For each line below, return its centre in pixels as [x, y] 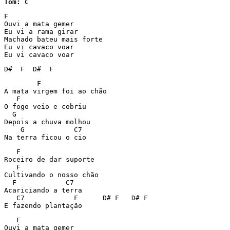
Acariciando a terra [43, 190]
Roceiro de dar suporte [49, 159]
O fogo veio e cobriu [45, 107]
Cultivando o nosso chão [51, 175]
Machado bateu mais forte [53, 39]
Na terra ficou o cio [45, 137]
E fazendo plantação [43, 206]
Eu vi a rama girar [41, 32]
